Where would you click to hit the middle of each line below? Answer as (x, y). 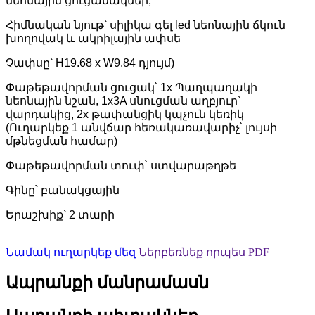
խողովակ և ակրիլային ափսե (93, 39)
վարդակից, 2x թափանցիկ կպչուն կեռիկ (125, 115)
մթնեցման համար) (62, 141)
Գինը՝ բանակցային (63, 191)
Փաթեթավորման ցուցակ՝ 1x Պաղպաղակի (131, 88)
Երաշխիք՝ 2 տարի (60, 215)
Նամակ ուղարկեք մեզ (71, 252)
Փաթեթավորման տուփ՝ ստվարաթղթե (121, 166)
